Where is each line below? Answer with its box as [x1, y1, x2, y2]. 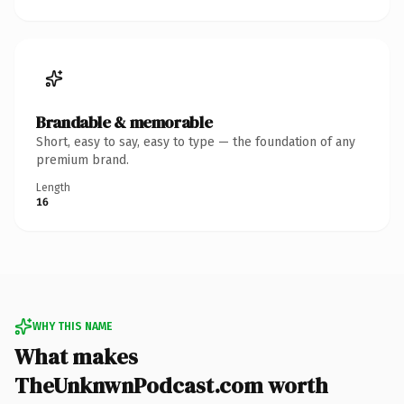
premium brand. [36, 151, 129, 168]
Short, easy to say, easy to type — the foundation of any [36, 133, 355, 150]
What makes [14, 341, 138, 372]
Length [36, 180, 70, 194]
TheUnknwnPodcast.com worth [14, 370, 328, 400]
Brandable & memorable [36, 110, 213, 133]
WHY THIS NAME [32, 319, 112, 333]
